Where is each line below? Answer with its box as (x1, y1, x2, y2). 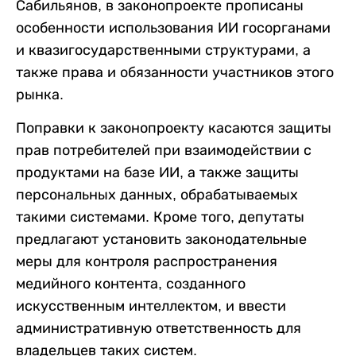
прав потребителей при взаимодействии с (16, 142, 311, 158)
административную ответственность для (16, 320, 301, 336)
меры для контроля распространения (16, 253, 277, 269)
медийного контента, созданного (16, 276, 246, 292)
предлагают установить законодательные (16, 231, 307, 247)
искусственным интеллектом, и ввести (16, 298, 286, 314)
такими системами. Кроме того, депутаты (16, 209, 304, 225)
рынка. (16, 87, 64, 103)
